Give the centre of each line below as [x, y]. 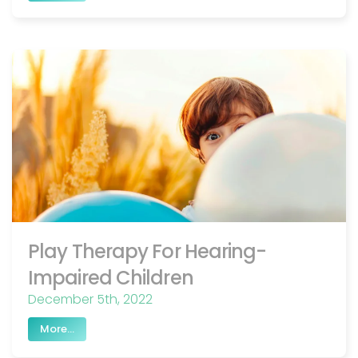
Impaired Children [111, 278]
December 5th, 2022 [90, 300]
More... [57, 328]
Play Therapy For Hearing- [147, 252]
